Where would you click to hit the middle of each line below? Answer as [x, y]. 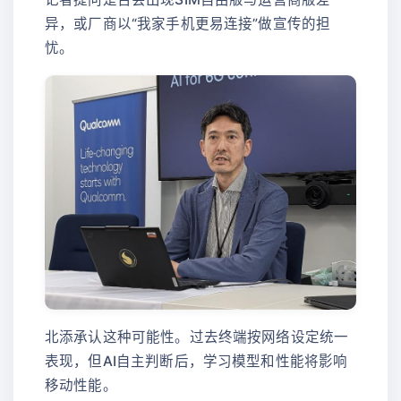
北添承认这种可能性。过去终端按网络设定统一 [197, 337]
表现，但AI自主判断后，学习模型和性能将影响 [196, 361]
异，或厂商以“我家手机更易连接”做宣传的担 [188, 23]
